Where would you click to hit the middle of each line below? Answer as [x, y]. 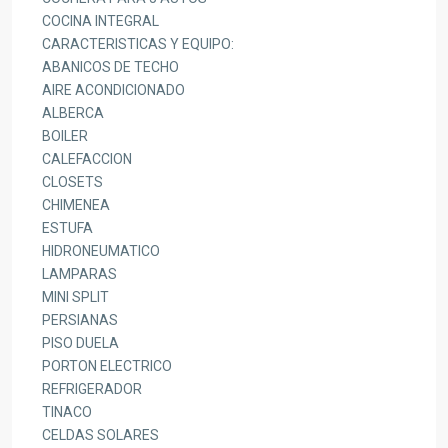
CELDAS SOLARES [100, 435]
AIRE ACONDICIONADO [113, 90]
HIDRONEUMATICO [101, 251]
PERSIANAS [80, 320]
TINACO [67, 412]
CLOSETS [72, 182]
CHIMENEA [76, 205]
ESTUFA [67, 228]
